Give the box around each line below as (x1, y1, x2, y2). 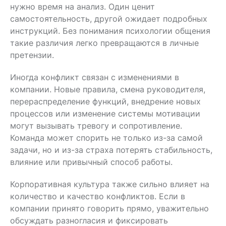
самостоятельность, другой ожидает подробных (10, 13, 207, 24)
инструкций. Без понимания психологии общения (10, 25, 210, 36)
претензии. (10, 49, 54, 60)
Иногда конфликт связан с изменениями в (10, 72, 179, 82)
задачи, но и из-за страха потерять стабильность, (10, 144, 212, 155)
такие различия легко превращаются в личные (10, 37, 199, 48)
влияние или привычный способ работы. (10, 156, 173, 167)
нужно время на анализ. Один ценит (10, 1, 155, 12)
